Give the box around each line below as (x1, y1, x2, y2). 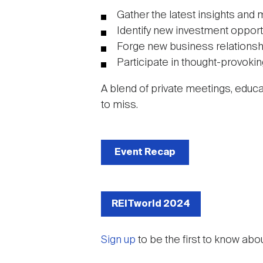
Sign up (101, 235, 136, 245)
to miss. (101, 100, 138, 110)
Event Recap (114, 147, 176, 157)
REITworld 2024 (112, 198, 190, 209)
